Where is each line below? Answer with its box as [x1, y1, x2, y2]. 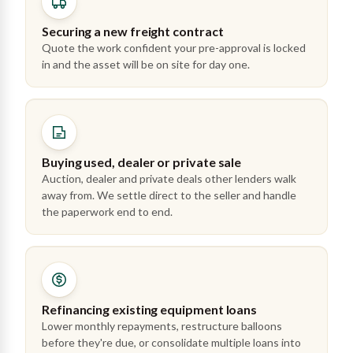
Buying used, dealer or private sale [42, 154, 242, 169]
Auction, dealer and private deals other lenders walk [42, 172, 296, 185]
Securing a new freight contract [42, 24, 224, 39]
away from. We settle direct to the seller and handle [42, 188, 296, 202]
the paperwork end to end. [42, 205, 173, 218]
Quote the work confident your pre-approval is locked [42, 41, 306, 54]
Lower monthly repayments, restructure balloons [42, 319, 282, 333]
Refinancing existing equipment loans [42, 302, 258, 317]
